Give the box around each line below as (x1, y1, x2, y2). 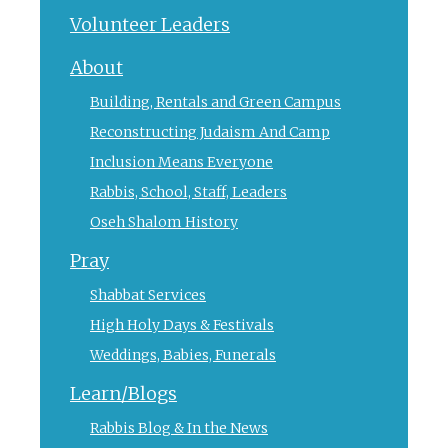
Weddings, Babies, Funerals (90, 345, 276, 364)
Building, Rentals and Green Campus (90, 92, 341, 111)
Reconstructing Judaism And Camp (90, 122, 330, 141)
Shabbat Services (90, 285, 206, 304)
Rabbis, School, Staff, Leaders (90, 182, 287, 201)
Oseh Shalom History (90, 212, 238, 231)
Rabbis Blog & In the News (90, 418, 268, 437)
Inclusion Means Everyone (90, 152, 273, 171)
